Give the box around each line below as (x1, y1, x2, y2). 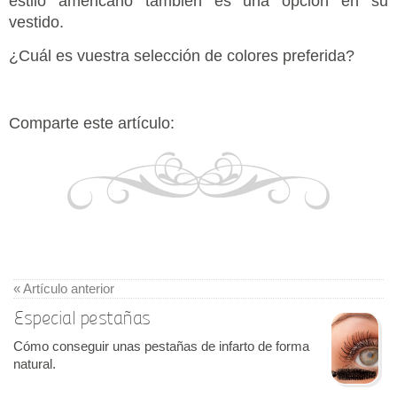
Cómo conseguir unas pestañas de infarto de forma (13, 339, 309, 354)
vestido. (9, 13, 64, 32)
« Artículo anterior (13, 281, 114, 297)
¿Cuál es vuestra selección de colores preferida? (9, 47, 354, 66)
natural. (13, 356, 56, 372)
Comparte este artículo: (9, 114, 175, 133)
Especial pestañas (13, 307, 151, 330)
